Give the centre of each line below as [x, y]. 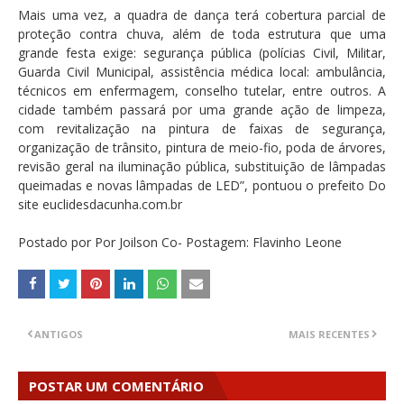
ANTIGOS [59, 335]
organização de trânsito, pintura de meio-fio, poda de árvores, [202, 148]
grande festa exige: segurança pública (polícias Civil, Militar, [202, 53]
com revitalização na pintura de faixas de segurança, [202, 129]
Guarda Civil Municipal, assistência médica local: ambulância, [202, 72]
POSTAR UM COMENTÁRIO [116, 386]
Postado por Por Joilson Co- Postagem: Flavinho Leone [180, 243]
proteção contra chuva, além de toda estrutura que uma [202, 34]
